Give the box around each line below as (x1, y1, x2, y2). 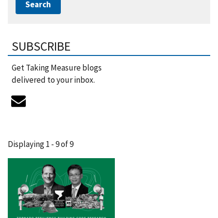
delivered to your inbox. (12, 74, 95, 85)
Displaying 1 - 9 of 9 (8, 138, 73, 149)
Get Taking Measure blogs (12, 62, 102, 73)
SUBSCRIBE (12, 38, 71, 54)
